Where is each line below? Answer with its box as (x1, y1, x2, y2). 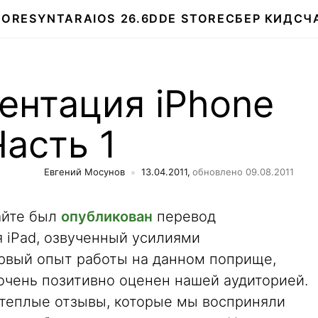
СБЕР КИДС (225, 11, 304, 26)
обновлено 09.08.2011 (192, 166, 294, 177)
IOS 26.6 (93, 11, 150, 26)
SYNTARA (28, 11, 94, 26)
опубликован (61, 208, 153, 225)
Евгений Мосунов (44, 166, 125, 177)
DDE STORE (149, 11, 226, 26)
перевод (153, 208, 216, 225)
